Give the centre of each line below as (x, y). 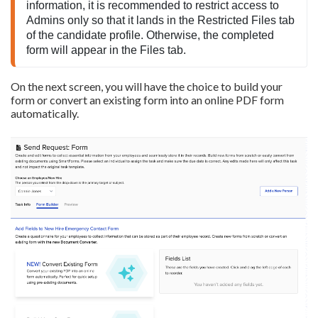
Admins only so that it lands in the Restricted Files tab (160, 20)
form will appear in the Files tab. (106, 50)
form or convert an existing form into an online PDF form (147, 99)
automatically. (46, 113)
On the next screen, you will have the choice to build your (147, 86)
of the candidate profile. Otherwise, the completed (150, 35)
